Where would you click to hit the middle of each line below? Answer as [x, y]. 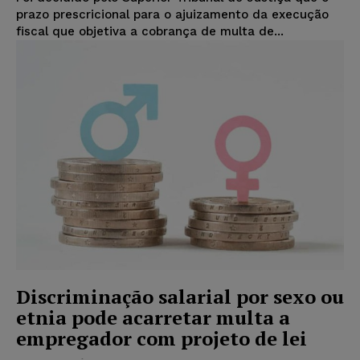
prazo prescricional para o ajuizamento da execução [172, 15]
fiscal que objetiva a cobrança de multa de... [150, 32]
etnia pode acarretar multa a [153, 317]
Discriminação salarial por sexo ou [180, 296]
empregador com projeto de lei [162, 338]
